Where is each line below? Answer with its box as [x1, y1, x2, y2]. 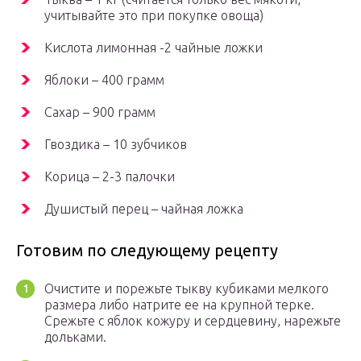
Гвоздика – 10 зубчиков [44, 137, 187, 152]
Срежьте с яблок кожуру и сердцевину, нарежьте [44, 313, 341, 329]
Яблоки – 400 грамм [44, 73, 164, 88]
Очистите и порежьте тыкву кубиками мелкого [44, 281, 329, 297]
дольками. [44, 330, 106, 345]
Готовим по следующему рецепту [16, 241, 278, 260]
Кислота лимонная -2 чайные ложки [44, 40, 263, 56]
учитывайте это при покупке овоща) [44, 8, 263, 23]
